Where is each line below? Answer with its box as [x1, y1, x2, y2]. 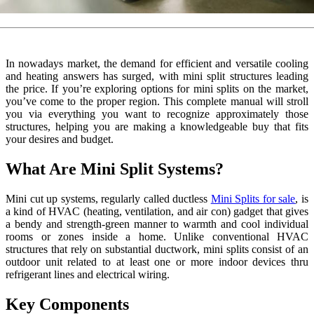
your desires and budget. [6, 132, 114, 145]
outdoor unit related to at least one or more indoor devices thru [6, 255, 308, 268]
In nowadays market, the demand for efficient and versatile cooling [6, 57, 308, 69]
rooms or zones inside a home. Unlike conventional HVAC [6, 230, 308, 243]
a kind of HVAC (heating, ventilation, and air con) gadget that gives [6, 205, 308, 217]
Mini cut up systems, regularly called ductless [6, 192, 211, 205]
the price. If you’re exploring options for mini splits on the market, [6, 82, 308, 95]
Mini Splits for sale [210, 192, 296, 205]
